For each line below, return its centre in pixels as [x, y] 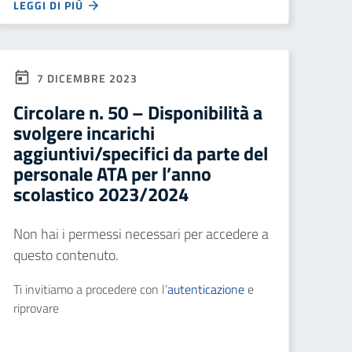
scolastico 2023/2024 [101, 194]
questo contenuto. [66, 255]
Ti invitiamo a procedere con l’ [90, 289]
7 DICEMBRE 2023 [86, 78]
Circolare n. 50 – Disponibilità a [138, 112]
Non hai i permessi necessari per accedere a [141, 234]
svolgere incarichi [84, 133]
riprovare [36, 308]
